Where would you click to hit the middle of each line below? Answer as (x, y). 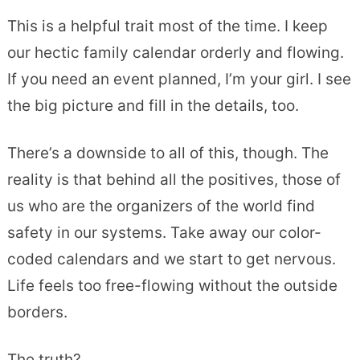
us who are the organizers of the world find (161, 206)
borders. (37, 312)
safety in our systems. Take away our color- (164, 232)
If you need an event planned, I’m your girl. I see (179, 79)
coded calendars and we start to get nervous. (171, 259)
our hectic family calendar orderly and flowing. (175, 52)
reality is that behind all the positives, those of (174, 179)
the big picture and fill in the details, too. (153, 105)
